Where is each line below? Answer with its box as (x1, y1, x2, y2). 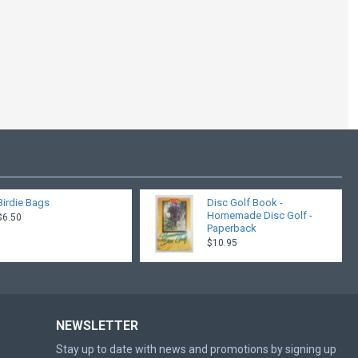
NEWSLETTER (56, 318, 138, 333)
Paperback (206, 222, 257, 234)
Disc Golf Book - (206, 197, 283, 209)
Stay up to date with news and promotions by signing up (56, 343, 336, 356)
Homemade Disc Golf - (206, 209, 312, 221)
